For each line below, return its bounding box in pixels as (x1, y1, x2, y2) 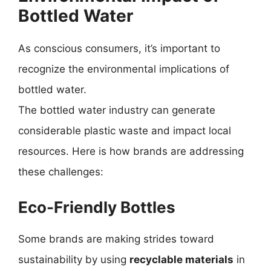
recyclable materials (129, 253, 233, 266)
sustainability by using (18, 253, 129, 266)
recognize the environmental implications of (18, 63, 229, 75)
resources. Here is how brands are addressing (18, 145, 244, 157)
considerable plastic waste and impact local (18, 125, 231, 137)
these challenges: (18, 166, 103, 178)
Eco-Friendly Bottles (18, 197, 175, 217)
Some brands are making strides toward (18, 232, 214, 245)
